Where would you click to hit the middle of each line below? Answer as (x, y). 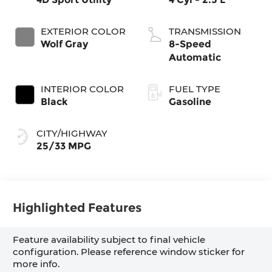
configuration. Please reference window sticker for (129, 252)
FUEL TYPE (195, 89)
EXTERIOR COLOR (83, 32)
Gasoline (190, 102)
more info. (36, 264)
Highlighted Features (77, 207)
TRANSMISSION (205, 32)
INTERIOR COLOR (83, 89)
